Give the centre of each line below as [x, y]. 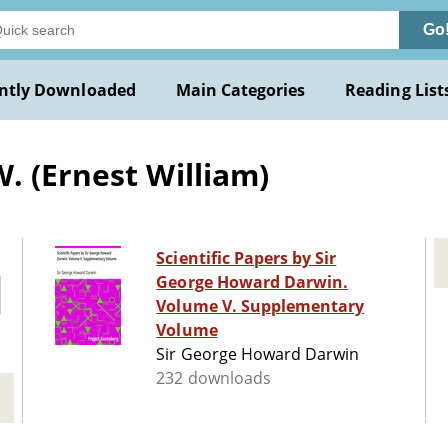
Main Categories [240, 90]
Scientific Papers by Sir [246, 258]
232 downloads [213, 378]
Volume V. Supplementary [260, 306]
